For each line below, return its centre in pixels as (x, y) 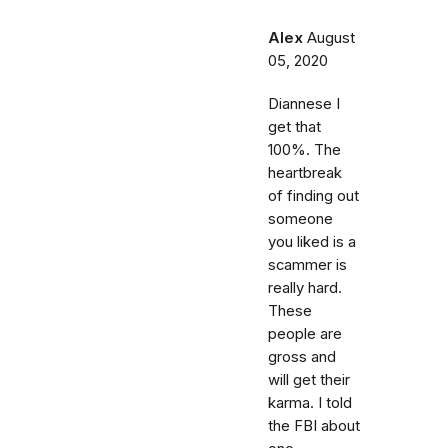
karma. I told (310, 403)
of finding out (313, 196)
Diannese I (304, 104)
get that (294, 127)
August (331, 38)
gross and (302, 357)
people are (305, 334)
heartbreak (305, 173)
